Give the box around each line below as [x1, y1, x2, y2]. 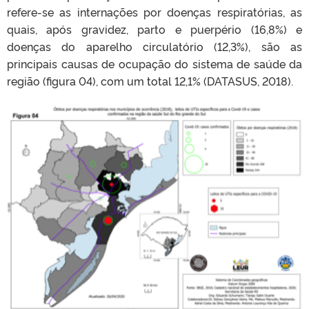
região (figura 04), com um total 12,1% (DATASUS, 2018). [7, 73, 293, 89]
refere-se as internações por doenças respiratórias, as [7, 4, 302, 20]
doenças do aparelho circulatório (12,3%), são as [7, 39, 302, 54]
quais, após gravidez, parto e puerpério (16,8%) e [7, 21, 302, 37]
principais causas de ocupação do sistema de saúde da [7, 56, 302, 72]
